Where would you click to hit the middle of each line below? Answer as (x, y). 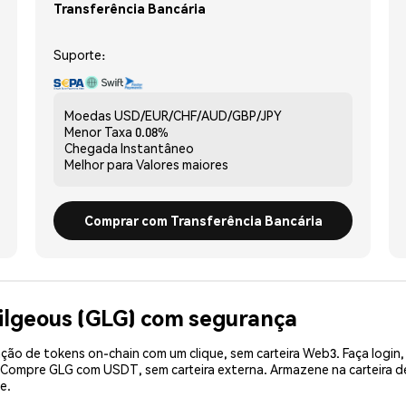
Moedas (88, 115)
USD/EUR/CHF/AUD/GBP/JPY (198, 115)
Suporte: (79, 54)
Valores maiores (182, 164)
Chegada (91, 147)
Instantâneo (157, 147)
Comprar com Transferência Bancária (203, 220)
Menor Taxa (98, 131)
